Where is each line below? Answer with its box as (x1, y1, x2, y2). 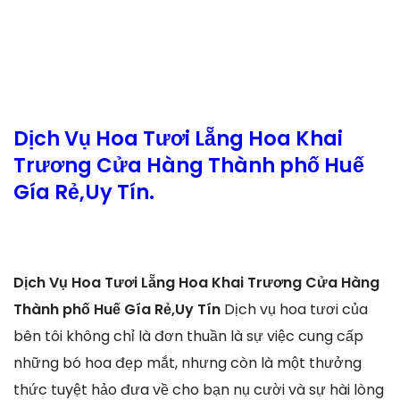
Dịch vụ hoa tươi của (224, 298, 368, 320)
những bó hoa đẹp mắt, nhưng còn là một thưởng (13, 352, 362, 373)
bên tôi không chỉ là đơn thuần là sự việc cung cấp (13, 325, 363, 346)
